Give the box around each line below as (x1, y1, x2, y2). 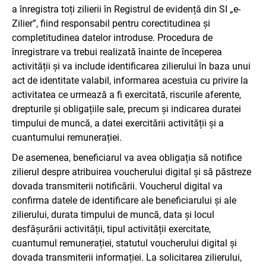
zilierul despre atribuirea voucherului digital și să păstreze (12, 166, 251, 178)
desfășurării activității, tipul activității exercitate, (12, 223, 211, 235)
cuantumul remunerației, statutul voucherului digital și (12, 237, 237, 249)
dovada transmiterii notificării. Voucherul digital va (12, 180, 223, 192)
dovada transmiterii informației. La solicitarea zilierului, (12, 251, 242, 263)
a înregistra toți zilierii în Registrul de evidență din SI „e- (12, 3, 240, 15)
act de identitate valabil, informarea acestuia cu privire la (12, 74, 248, 86)
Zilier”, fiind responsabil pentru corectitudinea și (12, 17, 210, 29)
